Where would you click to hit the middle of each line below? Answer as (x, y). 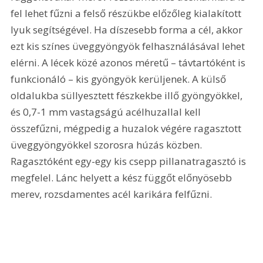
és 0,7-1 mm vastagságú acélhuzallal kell (107, 112)
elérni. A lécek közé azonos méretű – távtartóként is (129, 63)
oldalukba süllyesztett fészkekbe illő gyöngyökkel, (128, 96)
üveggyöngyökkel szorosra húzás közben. (108, 145)
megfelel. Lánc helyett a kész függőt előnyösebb (123, 178)
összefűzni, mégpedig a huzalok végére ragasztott (127, 129)
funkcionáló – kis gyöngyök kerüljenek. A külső (120, 79)
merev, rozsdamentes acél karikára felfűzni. (112, 194)
